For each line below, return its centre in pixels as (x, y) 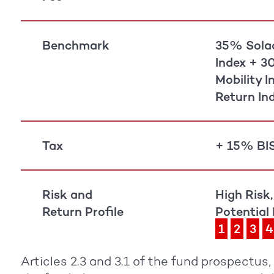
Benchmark (76, 45)
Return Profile (83, 211)
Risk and (67, 194)
